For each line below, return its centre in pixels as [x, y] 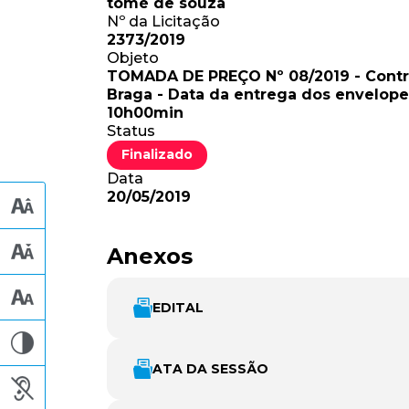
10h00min [145, 112]
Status [131, 131]
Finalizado [157, 155]
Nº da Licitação [163, 21]
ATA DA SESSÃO [210, 368]
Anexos [150, 256]
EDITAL [178, 307]
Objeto [133, 58]
